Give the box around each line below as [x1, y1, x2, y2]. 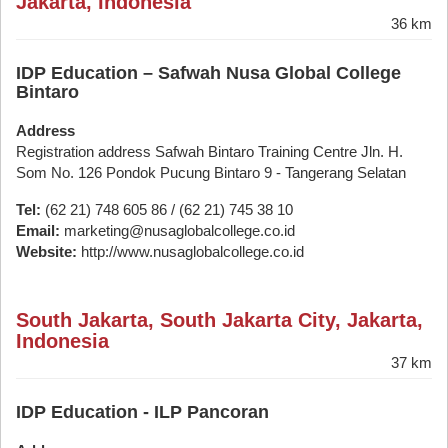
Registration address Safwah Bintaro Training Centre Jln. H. [16, 143, 403, 160]
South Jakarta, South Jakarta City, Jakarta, [16, 309, 423, 331]
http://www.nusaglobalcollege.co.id [77, 243, 304, 260]
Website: [16, 243, 77, 260]
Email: [16, 222, 60, 239]
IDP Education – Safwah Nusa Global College [16, 63, 401, 83]
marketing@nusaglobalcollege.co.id [60, 222, 295, 239]
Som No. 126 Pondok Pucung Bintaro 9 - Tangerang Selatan [16, 164, 406, 181]
